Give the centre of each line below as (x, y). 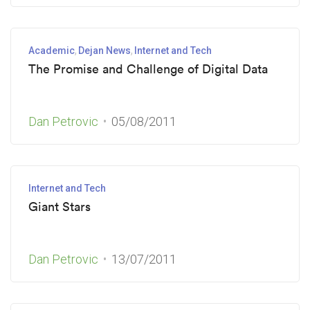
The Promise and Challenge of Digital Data (148, 69)
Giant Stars (60, 207)
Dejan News (104, 51)
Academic (52, 51)
